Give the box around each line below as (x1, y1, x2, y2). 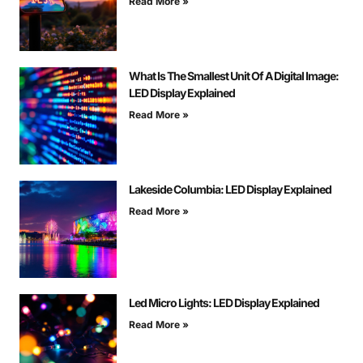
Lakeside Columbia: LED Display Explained (129, 182, 331, 197)
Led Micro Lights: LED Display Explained (129, 296, 319, 310)
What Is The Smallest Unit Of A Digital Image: (129, 69, 339, 83)
